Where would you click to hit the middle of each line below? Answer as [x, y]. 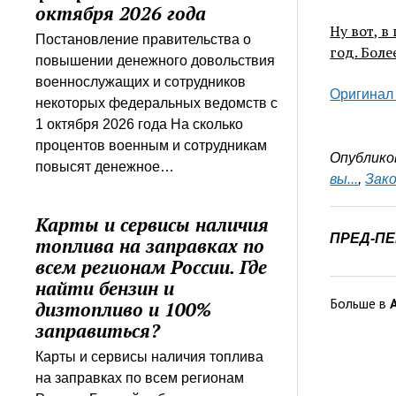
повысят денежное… [105, 166]
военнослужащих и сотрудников [141, 81]
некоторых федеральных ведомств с [157, 103]
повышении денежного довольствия [156, 60]
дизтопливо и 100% [124, 309]
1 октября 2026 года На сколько [140, 124]
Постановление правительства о [144, 39]
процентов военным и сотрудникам [152, 145]
